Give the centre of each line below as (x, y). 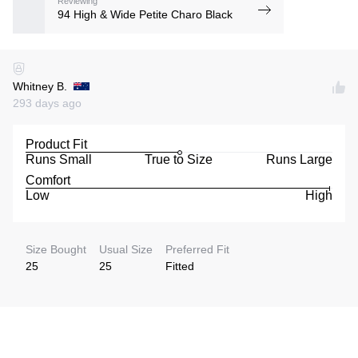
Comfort (48, 180)
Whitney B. (40, 86)
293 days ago (47, 103)
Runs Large (299, 159)
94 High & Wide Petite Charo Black (145, 15)
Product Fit (56, 144)
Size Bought (56, 249)
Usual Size (126, 249)
